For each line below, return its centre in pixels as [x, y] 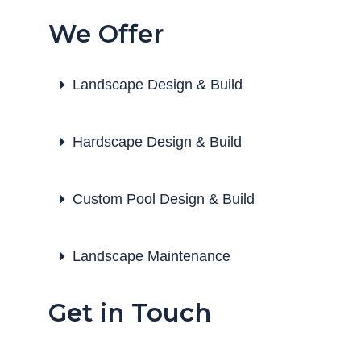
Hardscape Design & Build [157, 141]
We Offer [106, 33]
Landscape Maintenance [151, 256]
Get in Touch [129, 312]
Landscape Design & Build [157, 84]
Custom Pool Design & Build [163, 199]
